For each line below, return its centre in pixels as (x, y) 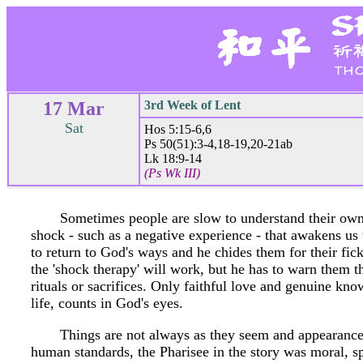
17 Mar (74, 109)
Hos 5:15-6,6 (178, 129)
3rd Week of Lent (192, 105)
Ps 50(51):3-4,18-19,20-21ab (218, 144)
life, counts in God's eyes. (107, 303)
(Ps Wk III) (172, 173)
